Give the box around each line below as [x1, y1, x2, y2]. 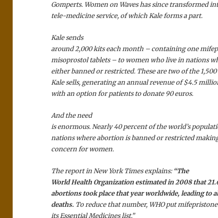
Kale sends [51, 33, 84, 42]
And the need [51, 111, 92, 120]
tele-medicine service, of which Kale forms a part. [51, 11, 203, 20]
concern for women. [51, 145, 116, 153]
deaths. [51, 200, 76, 209]
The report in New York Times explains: [51, 166, 174, 175]
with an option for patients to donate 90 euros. [51, 89, 194, 98]
